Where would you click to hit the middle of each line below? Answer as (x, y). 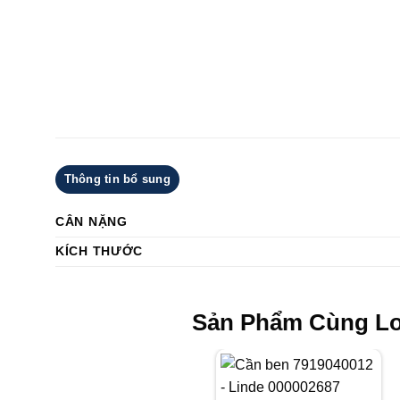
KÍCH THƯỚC (100, 251)
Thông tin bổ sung (117, 179)
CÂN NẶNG (92, 222)
